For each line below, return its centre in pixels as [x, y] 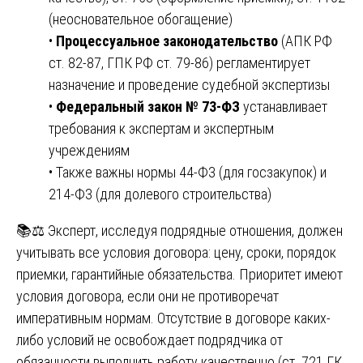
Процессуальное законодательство [167, 41]
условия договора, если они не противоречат [147, 296]
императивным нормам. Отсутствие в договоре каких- [173, 318]
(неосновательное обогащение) [141, 19]
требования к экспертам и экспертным [161, 128]
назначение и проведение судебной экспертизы [189, 84]
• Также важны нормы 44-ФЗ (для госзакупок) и [188, 172]
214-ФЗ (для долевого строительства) [160, 194]
